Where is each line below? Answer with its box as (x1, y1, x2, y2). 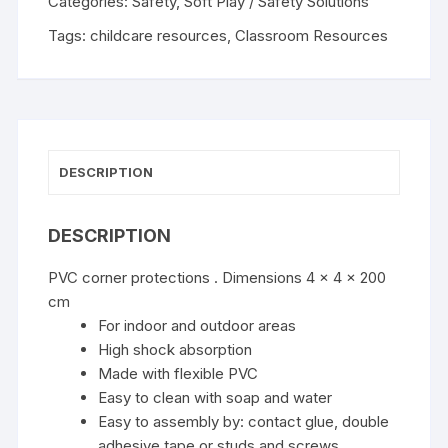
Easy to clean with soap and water (98, 388, 333, 407)
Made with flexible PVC (98, 364, 259, 383)
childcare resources (90, 26, 228, 45)
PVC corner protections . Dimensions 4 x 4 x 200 (48, 268, 387, 287)
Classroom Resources (235, 26, 389, 45)
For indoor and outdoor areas (98, 316, 297, 335)
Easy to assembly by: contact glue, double (98, 412, 390, 431)
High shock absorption (98, 340, 253, 359)
